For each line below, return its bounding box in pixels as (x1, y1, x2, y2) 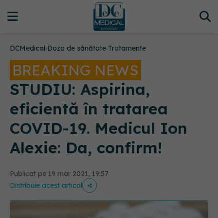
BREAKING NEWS (12, 61, 139, 79)
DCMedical (10, 44, 45, 53)
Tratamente (108, 44, 146, 53)
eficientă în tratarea (10, 99, 168, 118)
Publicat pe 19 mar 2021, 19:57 (10, 169, 109, 178)
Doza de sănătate (47, 44, 106, 53)
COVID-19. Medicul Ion (10, 118, 187, 138)
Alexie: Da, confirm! (10, 138, 162, 157)
